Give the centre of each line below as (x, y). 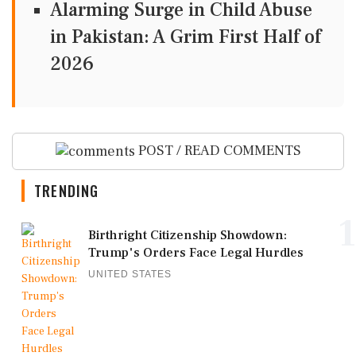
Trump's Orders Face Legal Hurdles (196, 252)
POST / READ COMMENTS (218, 151)
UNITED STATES (130, 274)
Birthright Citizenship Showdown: (188, 235)
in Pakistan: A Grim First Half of (186, 37)
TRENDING (67, 190)
